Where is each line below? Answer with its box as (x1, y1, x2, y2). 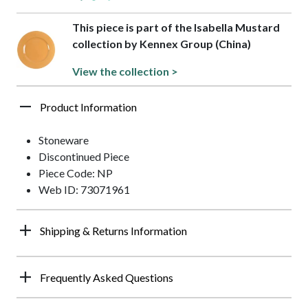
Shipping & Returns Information (40, 224, 187, 238)
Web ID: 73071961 (38, 183, 130, 197)
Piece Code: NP (38, 166, 113, 180)
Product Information (40, 100, 137, 114)
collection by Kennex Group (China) (71, 37, 251, 51)
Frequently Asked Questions (40, 271, 173, 285)
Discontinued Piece (38, 150, 129, 164)
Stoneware (38, 133, 89, 147)
